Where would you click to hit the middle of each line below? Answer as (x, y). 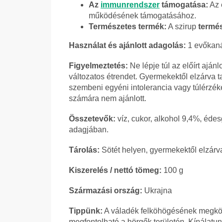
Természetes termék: (128, 27)
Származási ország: (106, 191)
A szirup (182, 27)
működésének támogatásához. (142, 16)
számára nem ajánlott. (108, 99)
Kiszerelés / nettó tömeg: (115, 170)
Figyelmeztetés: (98, 66)
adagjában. (89, 130)
